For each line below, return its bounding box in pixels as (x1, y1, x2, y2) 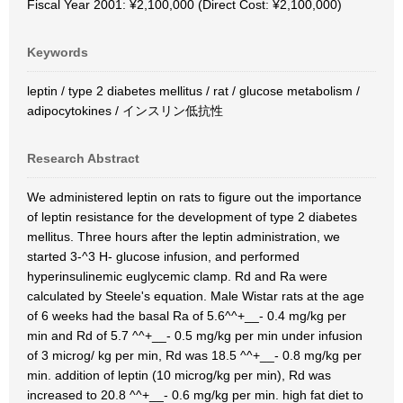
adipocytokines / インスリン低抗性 (27, 103, 223, 118)
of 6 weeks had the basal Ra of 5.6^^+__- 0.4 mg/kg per (27, 309, 346, 323)
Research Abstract (27, 151, 139, 166)
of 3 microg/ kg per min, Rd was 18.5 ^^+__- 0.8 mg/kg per (27, 348, 362, 363)
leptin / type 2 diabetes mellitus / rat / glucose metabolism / (27, 84, 360, 98)
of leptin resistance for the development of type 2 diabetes (27, 210, 357, 224)
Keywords (27, 45, 88, 59)
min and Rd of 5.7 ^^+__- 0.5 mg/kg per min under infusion (27, 328, 363, 343)
